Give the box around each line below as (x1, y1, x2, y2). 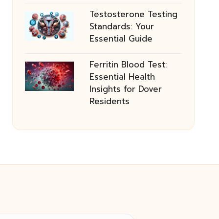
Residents (89, 95, 130, 108)
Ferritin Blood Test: (89, 58, 167, 71)
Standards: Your (89, 20, 154, 33)
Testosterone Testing (89, 8, 177, 21)
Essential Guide (89, 32, 153, 45)
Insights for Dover (89, 83, 162, 95)
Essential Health (89, 70, 155, 83)
